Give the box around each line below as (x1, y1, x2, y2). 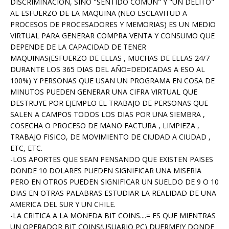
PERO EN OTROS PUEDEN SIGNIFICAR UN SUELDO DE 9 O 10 (10, 177, 219, 187)
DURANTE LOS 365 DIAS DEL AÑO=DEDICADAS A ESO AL (10, 64, 205, 75)
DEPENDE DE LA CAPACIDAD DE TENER (10, 42, 146, 52)
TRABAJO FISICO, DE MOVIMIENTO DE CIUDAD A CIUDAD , (10, 132, 211, 142)
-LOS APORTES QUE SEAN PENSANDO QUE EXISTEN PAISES (10, 154, 213, 165)
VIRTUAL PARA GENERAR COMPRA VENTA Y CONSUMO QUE (10, 31, 215, 41)
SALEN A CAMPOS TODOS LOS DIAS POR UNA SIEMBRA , (10, 109, 205, 120)
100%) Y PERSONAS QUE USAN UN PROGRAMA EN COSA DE (10, 76, 215, 86)
